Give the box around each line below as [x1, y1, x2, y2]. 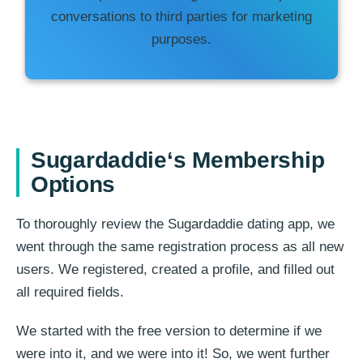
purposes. [152, 32, 211, 48]
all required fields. [16, 284, 124, 301]
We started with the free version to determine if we [16, 323, 322, 340]
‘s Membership [166, 147, 325, 173]
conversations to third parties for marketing [51, 9, 312, 25]
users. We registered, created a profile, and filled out [16, 262, 335, 278]
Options [31, 172, 116, 198]
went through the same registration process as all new [16, 239, 344, 255]
